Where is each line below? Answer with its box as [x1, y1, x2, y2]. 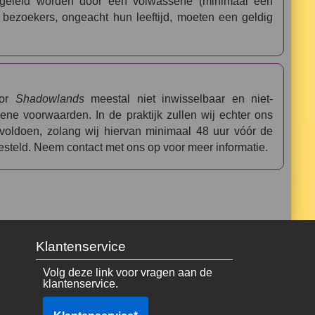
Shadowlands [15, 93, 84, 105]
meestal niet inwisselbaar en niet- [84, 93, 274, 105]
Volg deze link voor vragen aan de [42, 266, 212, 279]
